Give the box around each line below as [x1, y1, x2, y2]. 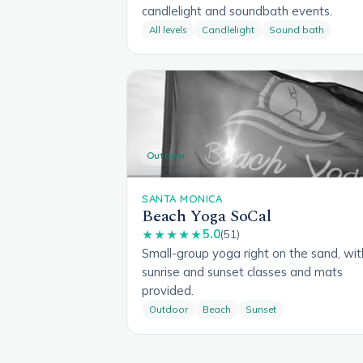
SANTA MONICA [142, 191, 223, 205]
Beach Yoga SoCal [142, 203, 271, 228]
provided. [142, 282, 194, 298]
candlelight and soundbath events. [142, 2, 332, 19]
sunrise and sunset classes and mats [142, 263, 343, 280]
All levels [149, 23, 187, 36]
